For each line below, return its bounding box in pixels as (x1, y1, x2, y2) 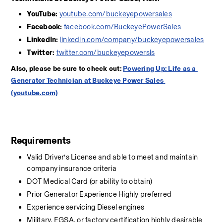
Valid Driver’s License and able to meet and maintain (27, 153, 198, 162)
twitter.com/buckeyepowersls (56, 48, 155, 57)
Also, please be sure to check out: (11, 64, 123, 73)
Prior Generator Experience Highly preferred (27, 190, 172, 199)
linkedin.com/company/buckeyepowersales (59, 35, 204, 44)
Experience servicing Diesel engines (27, 203, 145, 212)
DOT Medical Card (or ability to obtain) (27, 177, 153, 186)
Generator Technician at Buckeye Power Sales (11, 76, 164, 85)
